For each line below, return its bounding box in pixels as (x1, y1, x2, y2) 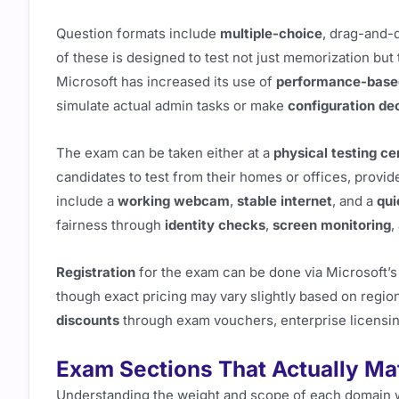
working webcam (118, 191, 230, 209)
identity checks (165, 216, 265, 233)
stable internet (237, 191, 332, 209)
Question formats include (56, 24, 220, 42)
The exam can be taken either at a (56, 143, 273, 161)
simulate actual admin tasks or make (56, 96, 288, 114)
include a (56, 191, 118, 209)
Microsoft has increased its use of (56, 72, 276, 90)
